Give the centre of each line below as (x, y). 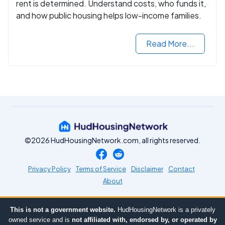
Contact (181, 169)
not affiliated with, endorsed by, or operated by (144, 220)
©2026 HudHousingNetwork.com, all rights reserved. (113, 140)
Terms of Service (101, 169)
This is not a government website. (63, 210)
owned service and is (40, 220)
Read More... (170, 44)
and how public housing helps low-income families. (109, 16)
